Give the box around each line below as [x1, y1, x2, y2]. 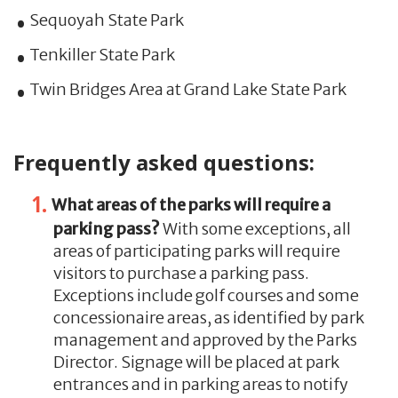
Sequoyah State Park [28, 9, 184, 30]
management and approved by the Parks [52, 330, 357, 351]
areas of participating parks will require [52, 241, 340, 262]
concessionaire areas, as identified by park [52, 307, 364, 329]
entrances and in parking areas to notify [52, 374, 348, 395]
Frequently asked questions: [13, 147, 314, 177]
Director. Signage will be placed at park [52, 352, 339, 373]
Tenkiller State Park [28, 44, 175, 65]
